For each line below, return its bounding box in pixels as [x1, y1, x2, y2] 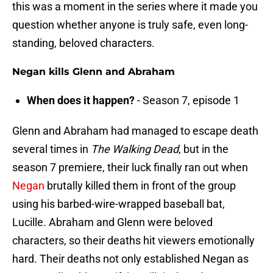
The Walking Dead [91, 143, 179, 156]
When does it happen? [27, 94, 135, 107]
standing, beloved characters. [12, 37, 155, 50]
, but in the [179, 143, 229, 156]
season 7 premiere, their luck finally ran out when [12, 161, 248, 174]
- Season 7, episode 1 [135, 94, 239, 107]
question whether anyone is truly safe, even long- [12, 18, 248, 32]
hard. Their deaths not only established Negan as [12, 252, 249, 266]
